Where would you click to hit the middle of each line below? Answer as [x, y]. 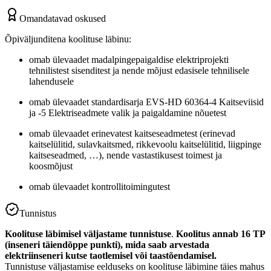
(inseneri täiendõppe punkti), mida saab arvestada [107, 244]
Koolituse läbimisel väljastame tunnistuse [88, 233]
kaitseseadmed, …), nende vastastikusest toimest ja [126, 155]
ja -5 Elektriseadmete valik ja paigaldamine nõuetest [128, 113]
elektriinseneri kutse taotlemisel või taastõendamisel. [111, 255]
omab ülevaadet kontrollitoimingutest [100, 186]
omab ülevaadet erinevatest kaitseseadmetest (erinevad [132, 133]
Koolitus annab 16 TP [220, 233]
